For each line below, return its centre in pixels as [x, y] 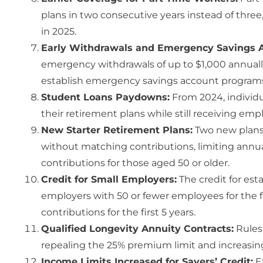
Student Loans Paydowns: [105, 97]
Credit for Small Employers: [109, 179]
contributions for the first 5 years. [118, 212]
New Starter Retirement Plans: [117, 130]
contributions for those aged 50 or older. [135, 163]
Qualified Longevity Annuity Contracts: [137, 228]
